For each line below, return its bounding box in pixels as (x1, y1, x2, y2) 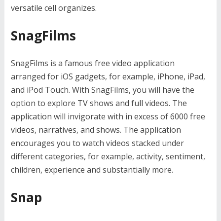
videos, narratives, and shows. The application (10, 124, 181, 135)
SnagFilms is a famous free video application (10, 58, 175, 69)
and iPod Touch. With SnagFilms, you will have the (10, 84, 194, 95)
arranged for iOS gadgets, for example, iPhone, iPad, (10, 71, 205, 82)
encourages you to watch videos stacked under (10, 138, 184, 148)
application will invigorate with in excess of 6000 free (10, 111, 205, 122)
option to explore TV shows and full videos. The (10, 98, 187, 109)
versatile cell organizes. (10, 2, 97, 13)
